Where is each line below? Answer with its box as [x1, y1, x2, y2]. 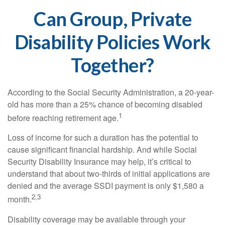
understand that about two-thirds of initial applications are [8, 168, 210, 180]
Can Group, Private [34, 7, 191, 30]
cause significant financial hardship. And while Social [8, 144, 197, 156]
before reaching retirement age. [8, 112, 119, 124]
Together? [71, 53, 154, 76]
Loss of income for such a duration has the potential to [8, 132, 198, 144]
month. [8, 193, 32, 205]
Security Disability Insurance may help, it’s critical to [8, 156, 191, 168]
